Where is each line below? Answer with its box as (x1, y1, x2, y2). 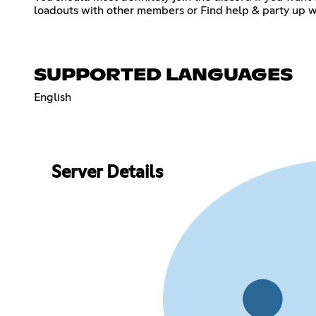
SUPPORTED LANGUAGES (34, 66, 293, 84)
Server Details (51, 164, 163, 182)
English (34, 91, 71, 103)
